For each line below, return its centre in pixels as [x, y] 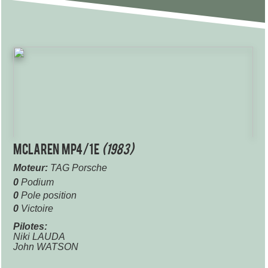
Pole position [48, 195]
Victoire [36, 208]
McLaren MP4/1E [57, 151]
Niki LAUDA [39, 237]
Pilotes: [30, 226]
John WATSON [46, 247]
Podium [36, 182]
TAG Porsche [77, 168]
